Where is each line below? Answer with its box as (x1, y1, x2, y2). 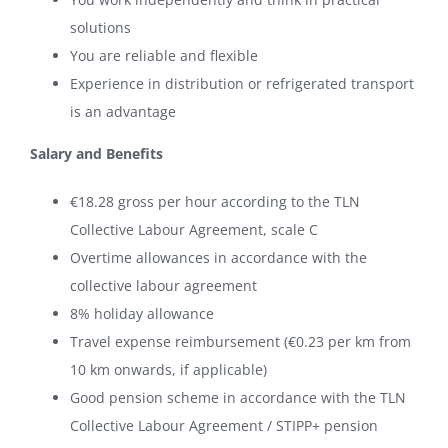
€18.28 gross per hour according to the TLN (70, 192, 360, 212)
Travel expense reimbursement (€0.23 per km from (70, 332, 411, 352)
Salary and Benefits (30, 144, 163, 164)
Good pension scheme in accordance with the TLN (70, 388, 406, 408)
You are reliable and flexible (70, 46, 258, 66)
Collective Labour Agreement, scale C (70, 220, 318, 240)
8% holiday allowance (70, 304, 214, 324)
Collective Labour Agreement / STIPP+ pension (70, 416, 378, 436)
